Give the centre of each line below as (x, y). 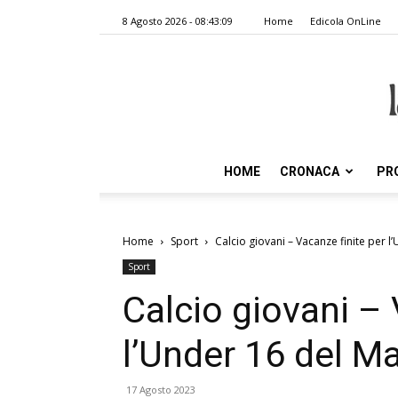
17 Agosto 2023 (161, 390)
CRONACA (310, 171)
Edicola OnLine (346, 21)
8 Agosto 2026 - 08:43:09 (178, 21)
